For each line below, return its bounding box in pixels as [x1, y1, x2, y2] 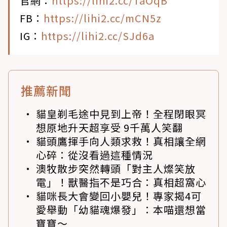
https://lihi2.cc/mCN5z [44, 11, 162, 26]
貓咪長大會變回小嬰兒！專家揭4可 [36, 188, 202, 204]
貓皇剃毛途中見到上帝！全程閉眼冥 [36, 106, 206, 122]
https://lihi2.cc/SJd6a [41, 28, 155, 44]
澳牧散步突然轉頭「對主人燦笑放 [36, 161, 196, 176]
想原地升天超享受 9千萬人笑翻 [36, 120, 183, 135]
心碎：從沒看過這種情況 [36, 147, 153, 163]
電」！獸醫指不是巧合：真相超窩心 [36, 175, 206, 190]
